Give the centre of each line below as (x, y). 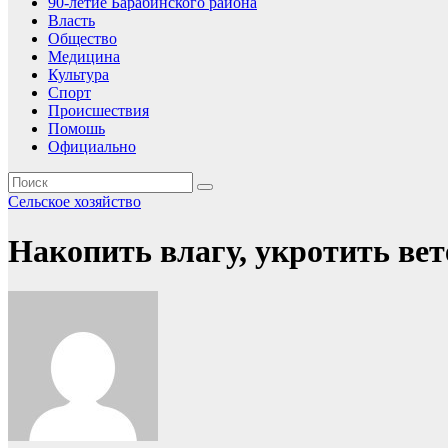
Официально (92, 147)
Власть (71, 21)
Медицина (84, 57)
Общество (82, 39)
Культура (78, 75)
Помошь (76, 129)
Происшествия (98, 111)
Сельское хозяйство (74, 202)
